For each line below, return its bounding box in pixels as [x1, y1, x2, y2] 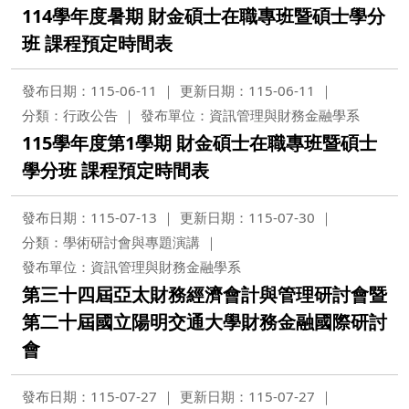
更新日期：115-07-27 [180, 387, 315, 405]
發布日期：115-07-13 [22, 208, 157, 226]
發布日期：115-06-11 [22, 81, 157, 100]
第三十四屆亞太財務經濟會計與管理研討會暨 [22, 282, 387, 307]
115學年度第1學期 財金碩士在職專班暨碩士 [22, 131, 377, 155]
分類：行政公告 [22, 106, 118, 124]
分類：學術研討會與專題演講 [22, 233, 200, 251]
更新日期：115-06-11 [180, 81, 315, 100]
